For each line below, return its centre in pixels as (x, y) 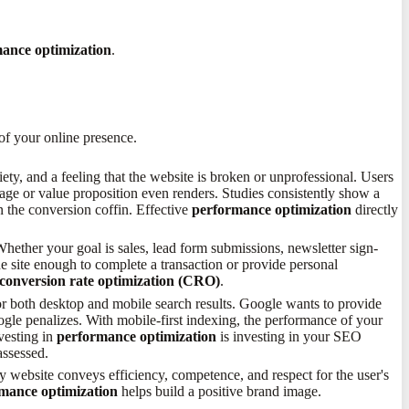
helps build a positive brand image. (220, 391)
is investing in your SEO (289, 336)
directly (375, 209)
